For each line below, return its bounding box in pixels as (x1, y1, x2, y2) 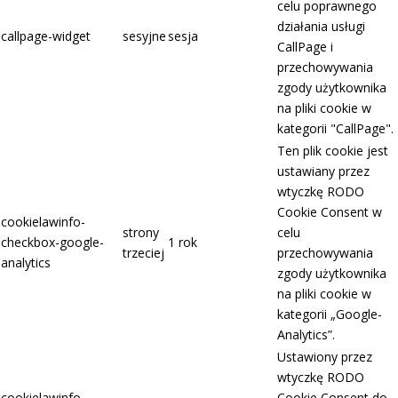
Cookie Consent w (277, 203, 382, 221)
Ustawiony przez (277, 348, 372, 366)
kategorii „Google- (277, 306, 382, 323)
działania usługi (277, 18, 365, 36)
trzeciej (123, 244, 164, 262)
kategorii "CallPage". (277, 120, 394, 138)
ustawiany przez (277, 163, 370, 180)
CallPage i (277, 38, 333, 56)
